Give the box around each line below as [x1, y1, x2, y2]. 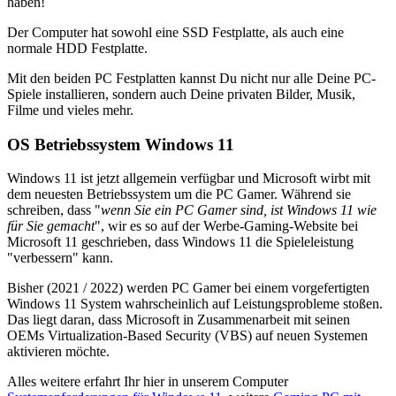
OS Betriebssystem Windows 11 [7, 134, 234, 154]
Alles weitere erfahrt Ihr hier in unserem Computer [7, 374, 288, 390]
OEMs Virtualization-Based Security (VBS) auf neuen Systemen [7, 328, 368, 344]
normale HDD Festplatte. [7, 40, 148, 56]
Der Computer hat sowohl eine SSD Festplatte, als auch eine [7, 24, 344, 40]
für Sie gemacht [7, 218, 95, 234]
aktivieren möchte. [7, 344, 110, 360]
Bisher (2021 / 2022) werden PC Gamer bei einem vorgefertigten [7, 280, 369, 296]
